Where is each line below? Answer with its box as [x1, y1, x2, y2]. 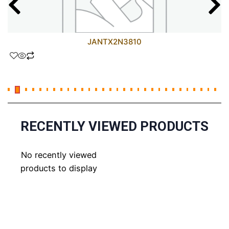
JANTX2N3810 [87, 36, 142, 47]
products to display [20, 163, 97, 173]
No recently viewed [20, 149, 97, 160]
